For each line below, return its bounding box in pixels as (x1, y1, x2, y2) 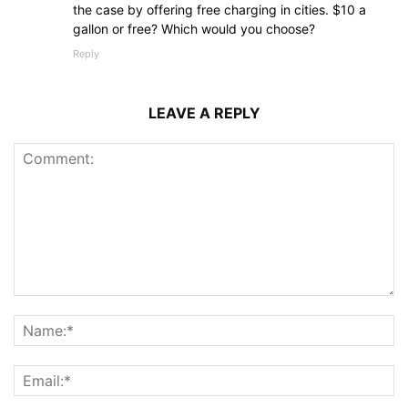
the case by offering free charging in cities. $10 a (73, 2, 366, 18)
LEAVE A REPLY (148, 104, 260, 123)
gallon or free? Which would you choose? (73, 21, 315, 37)
